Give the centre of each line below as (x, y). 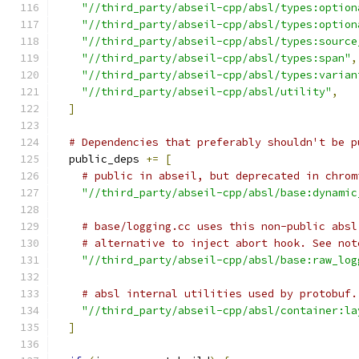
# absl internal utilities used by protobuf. (220, 294)
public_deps (101, 159)
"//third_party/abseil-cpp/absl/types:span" (216, 58)
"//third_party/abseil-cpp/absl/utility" (207, 92)
